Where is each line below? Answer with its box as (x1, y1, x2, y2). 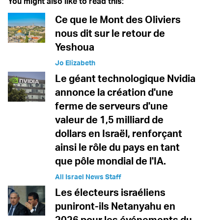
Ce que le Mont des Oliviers (55, 13, 181, 26)
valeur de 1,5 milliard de (55, 113, 164, 126)
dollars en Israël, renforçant (55, 127, 182, 139)
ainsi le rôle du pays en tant (55, 140, 180, 153)
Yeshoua (55, 40, 94, 53)
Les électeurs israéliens (55, 186, 165, 198)
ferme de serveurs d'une (55, 99, 168, 112)
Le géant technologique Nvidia (55, 72, 195, 84)
